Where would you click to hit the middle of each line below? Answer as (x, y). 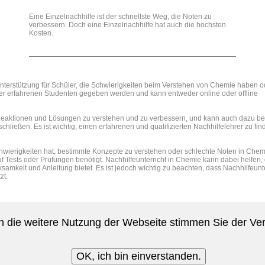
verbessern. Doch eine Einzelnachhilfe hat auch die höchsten (127, 25)
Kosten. (41, 33)
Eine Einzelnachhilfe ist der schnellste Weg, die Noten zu (120, 17)
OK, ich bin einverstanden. (138, 256)
